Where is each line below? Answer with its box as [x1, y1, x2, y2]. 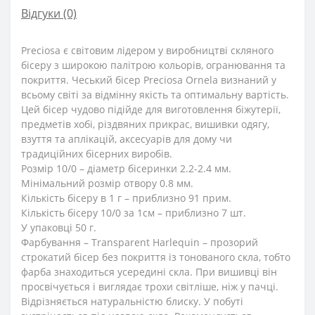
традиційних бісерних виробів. [21, 147, 172, 161]
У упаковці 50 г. [21, 221, 96, 235]
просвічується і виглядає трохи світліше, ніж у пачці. [21, 280, 278, 294]
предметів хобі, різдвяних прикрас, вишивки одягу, [21, 117, 269, 131]
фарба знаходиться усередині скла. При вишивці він [21, 265, 277, 279]
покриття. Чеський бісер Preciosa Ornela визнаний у [21, 73, 276, 87]
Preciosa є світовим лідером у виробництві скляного [21, 44, 274, 58]
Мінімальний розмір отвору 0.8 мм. [21, 176, 193, 191]
